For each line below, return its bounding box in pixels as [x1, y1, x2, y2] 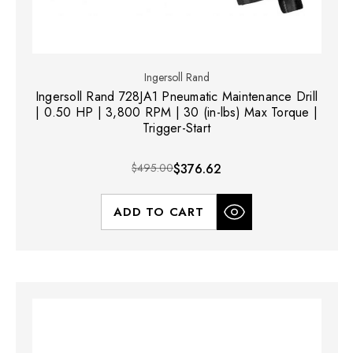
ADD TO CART [113, 203, 204, 221]
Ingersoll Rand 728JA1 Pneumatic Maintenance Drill [35, 87, 318, 106]
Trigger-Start [142, 118, 211, 137]
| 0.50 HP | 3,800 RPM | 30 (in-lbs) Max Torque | [35, 102, 318, 121]
